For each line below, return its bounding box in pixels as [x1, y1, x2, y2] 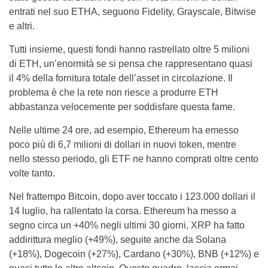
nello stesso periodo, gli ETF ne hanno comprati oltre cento [9, 154, 258, 164]
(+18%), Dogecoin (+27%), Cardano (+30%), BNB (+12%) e [9, 249, 259, 259]
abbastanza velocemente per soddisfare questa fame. [9, 102, 237, 112]
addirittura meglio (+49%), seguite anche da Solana [9, 234, 226, 245]
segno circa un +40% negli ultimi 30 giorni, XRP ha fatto [9, 220, 245, 230]
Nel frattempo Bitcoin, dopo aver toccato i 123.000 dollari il [9, 191, 255, 202]
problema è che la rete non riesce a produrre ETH [9, 87, 218, 98]
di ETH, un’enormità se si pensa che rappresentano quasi [9, 59, 252, 69]
